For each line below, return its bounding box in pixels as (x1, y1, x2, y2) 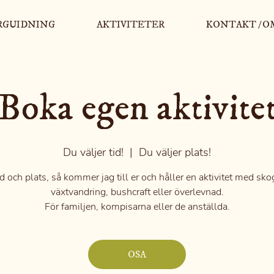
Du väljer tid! (63, 145, 124, 160)
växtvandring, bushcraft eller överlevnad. (50, 185, 224, 199)
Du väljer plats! (139, 145, 212, 160)
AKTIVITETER (97, 18, 165, 31)
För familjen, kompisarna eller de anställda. (44, 200, 230, 213)
